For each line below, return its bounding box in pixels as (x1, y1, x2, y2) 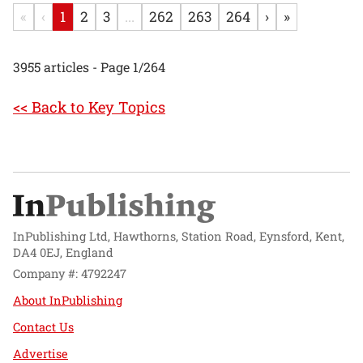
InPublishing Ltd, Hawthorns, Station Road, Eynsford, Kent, (13, 228, 344, 244)
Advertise (13, 345, 68, 361)
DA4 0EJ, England (13, 244, 113, 260)
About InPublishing (13, 292, 122, 308)
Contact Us (13, 318, 74, 335)
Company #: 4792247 (13, 266, 126, 282)
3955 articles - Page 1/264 (13, 58, 165, 76)
